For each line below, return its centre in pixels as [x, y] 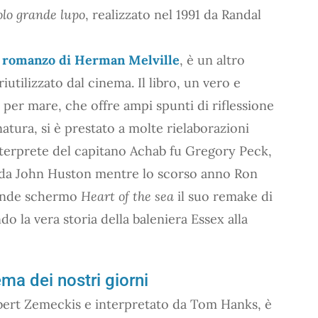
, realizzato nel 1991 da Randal [173, 14]
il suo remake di [223, 196]
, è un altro [212, 60]
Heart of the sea [127, 196]
